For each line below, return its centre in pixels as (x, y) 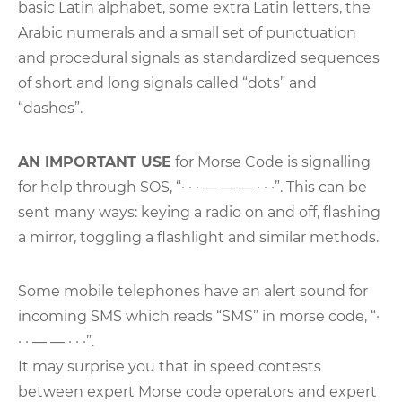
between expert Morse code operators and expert (197, 391)
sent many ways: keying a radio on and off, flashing (199, 212)
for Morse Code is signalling (271, 162)
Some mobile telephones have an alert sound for (193, 291)
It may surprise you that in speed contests (170, 366)
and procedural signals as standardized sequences (199, 57)
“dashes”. (50, 108)
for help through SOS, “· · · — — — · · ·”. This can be (192, 187)
